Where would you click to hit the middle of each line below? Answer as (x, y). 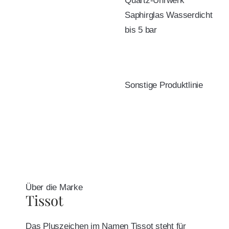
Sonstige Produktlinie (164, 85)
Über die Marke (54, 188)
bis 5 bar (141, 30)
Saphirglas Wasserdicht (169, 15)
